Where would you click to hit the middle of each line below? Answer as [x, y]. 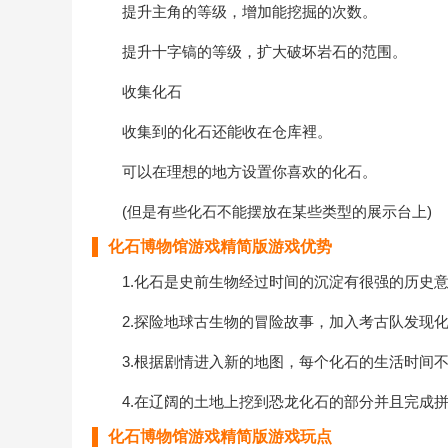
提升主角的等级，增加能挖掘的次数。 [234, 11]
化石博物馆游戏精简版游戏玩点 [220, 436]
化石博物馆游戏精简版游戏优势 [220, 246]
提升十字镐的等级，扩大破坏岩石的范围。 [249, 51]
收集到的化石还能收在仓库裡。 [212, 131]
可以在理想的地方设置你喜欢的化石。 [234, 171]
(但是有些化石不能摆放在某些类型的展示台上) [262, 211]
